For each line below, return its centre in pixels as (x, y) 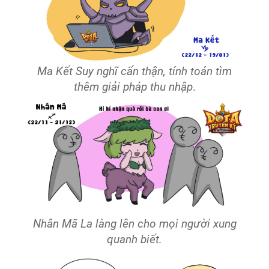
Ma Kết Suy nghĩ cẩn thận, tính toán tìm (134, 71)
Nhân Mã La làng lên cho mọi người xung (134, 224)
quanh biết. (134, 240)
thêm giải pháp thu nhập (133, 87)
